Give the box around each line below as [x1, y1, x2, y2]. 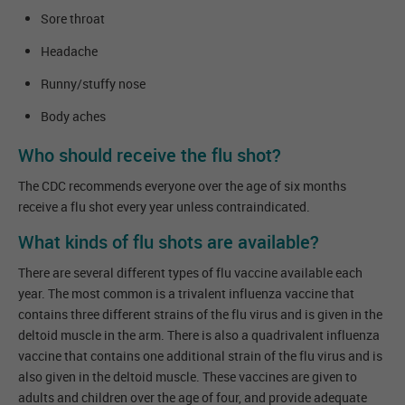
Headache [41, 42, 98, 60]
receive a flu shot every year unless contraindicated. [18, 198, 310, 215]
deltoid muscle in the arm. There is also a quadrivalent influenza [18, 326, 380, 344]
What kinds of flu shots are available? [18, 230, 319, 254]
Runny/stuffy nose [41, 75, 146, 92]
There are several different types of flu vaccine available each [18, 264, 363, 281]
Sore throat [41, 10, 105, 27]
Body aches [41, 108, 106, 125]
